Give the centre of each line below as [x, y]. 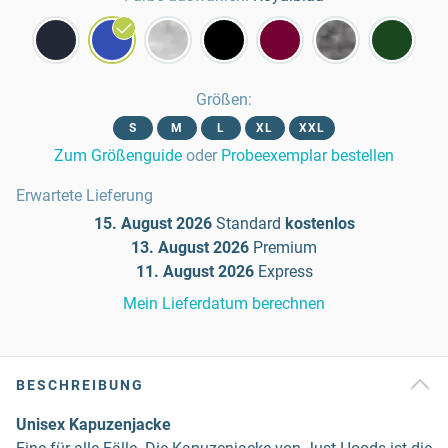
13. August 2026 [190, 247]
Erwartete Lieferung [84, 195]
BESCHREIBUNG [80, 385]
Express [285, 271]
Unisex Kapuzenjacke [93, 424]
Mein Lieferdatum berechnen [224, 303]
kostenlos [319, 223]
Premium [285, 247]
